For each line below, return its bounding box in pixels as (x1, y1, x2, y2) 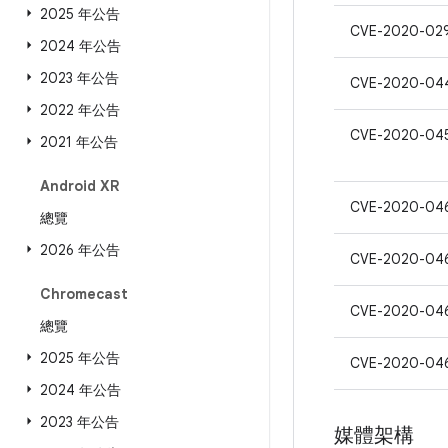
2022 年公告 (40, 101, 120, 119)
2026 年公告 (40, 241, 120, 259)
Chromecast (40, 285, 128, 303)
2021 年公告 (40, 133, 118, 151)
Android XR (40, 177, 119, 195)
